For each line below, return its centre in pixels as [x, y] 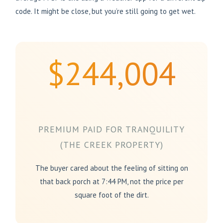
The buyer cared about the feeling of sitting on [111, 168]
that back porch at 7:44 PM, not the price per [111, 181]
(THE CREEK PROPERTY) [111, 145]
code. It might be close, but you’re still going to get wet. [106, 11]
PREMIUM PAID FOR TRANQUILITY [111, 129]
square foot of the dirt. [111, 195]
